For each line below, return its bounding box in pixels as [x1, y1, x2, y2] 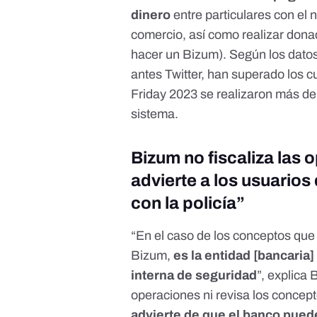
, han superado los [201, 67, 307, 82]
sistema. [131, 107, 179, 122]
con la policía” [131, 194, 246, 213]
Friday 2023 [131, 87, 198, 102]
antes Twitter [131, 67, 202, 82]
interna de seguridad [131, 268, 258, 283]
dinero [131, 8, 171, 23]
